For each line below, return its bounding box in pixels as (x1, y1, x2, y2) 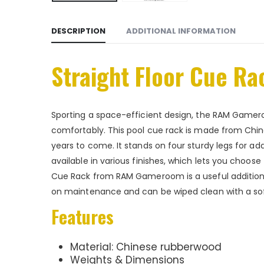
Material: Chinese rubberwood (70, 240, 222, 255)
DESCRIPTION (51, 25, 105, 37)
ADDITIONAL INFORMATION (126, 25, 236, 37)
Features (51, 203, 114, 230)
